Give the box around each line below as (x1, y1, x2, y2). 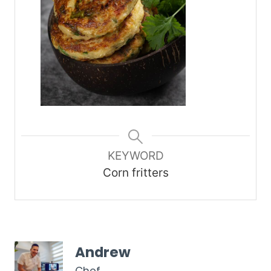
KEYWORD (107, 149, 164, 163)
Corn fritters (102, 166, 169, 180)
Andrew (75, 242, 131, 262)
